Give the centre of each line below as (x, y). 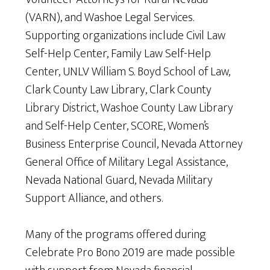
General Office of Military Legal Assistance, (127, 162)
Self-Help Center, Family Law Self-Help (118, 54)
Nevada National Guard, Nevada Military (119, 181)
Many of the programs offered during (116, 235)
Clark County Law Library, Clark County (119, 90)
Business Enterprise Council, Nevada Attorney (134, 144)
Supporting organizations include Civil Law (126, 36)
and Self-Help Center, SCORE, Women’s (118, 126)
